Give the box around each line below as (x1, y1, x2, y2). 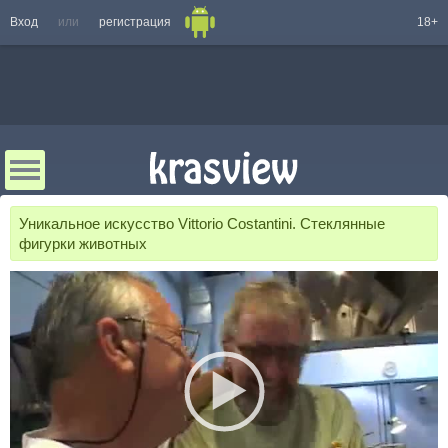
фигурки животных (19, 234, 147, 252)
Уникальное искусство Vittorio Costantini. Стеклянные (19, 215, 385, 232)
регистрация (99, 15, 171, 29)
